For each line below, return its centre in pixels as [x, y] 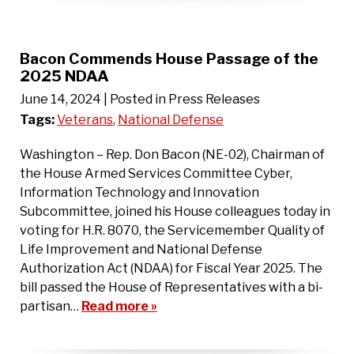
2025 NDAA [64, 76]
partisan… [51, 307]
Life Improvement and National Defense [141, 250]
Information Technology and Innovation [139, 193]
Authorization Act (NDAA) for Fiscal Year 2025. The [171, 269]
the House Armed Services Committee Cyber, [156, 174]
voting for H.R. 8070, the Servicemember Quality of [172, 231]
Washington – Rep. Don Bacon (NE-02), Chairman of [172, 155]
